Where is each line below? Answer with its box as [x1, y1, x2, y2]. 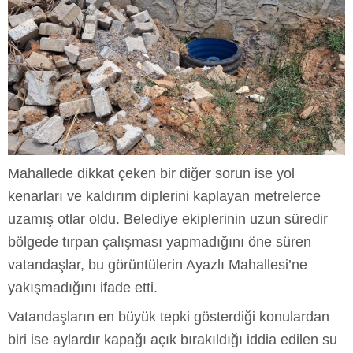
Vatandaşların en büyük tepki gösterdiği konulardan [8, 308, 329, 325]
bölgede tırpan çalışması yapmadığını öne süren [8, 233, 311, 250]
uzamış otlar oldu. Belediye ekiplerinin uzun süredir [8, 210, 328, 227]
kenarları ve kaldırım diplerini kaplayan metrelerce [8, 188, 321, 204]
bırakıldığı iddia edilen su [180, 331, 337, 347]
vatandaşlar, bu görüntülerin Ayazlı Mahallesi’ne [8, 256, 307, 273]
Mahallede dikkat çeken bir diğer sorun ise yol [8, 165, 295, 181]
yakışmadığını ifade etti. [8, 279, 158, 295]
